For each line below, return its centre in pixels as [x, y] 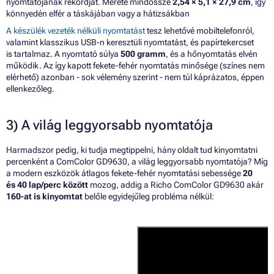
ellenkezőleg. [30, 89]
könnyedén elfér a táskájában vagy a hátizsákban [98, 14]
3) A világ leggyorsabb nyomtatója [109, 125]
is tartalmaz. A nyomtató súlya [63, 54]
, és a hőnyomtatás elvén [212, 54]
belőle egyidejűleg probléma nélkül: [148, 197]
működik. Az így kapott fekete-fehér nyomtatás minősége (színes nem [135, 66]
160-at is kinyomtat [44, 197]
